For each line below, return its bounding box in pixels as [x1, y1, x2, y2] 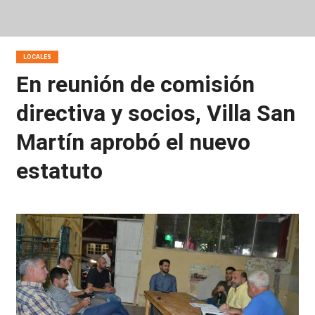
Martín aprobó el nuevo [15, 129, 250, 155]
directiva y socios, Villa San [15, 100, 295, 127]
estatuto [15, 157, 103, 184]
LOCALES [22, 53, 51, 60]
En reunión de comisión [15, 71, 255, 98]
